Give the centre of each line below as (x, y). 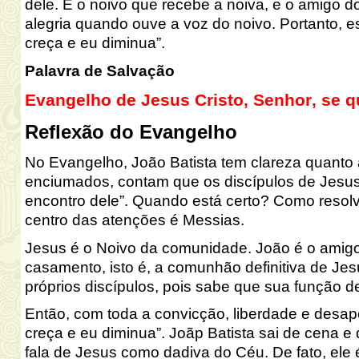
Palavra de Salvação (99, 71)
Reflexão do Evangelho (131, 132)
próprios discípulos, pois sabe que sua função (185, 286)
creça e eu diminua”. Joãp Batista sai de (164, 333)
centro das (63, 220)
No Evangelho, (76, 162)
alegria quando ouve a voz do (129, 24)
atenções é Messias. (173, 220)
